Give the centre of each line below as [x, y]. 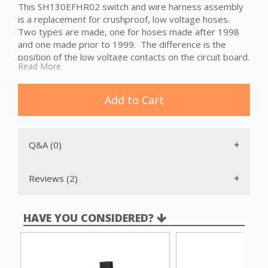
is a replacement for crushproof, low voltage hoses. [125, 19]
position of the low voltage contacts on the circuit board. [134, 57]
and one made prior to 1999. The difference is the [122, 45]
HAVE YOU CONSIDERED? [90, 218]
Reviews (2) [53, 179]
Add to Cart [134, 100]
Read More [39, 66]
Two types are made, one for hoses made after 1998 [129, 32]
